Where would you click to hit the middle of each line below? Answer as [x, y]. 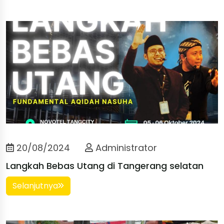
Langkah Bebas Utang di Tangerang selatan [105, 165]
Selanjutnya [35, 185]
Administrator [125, 147]
